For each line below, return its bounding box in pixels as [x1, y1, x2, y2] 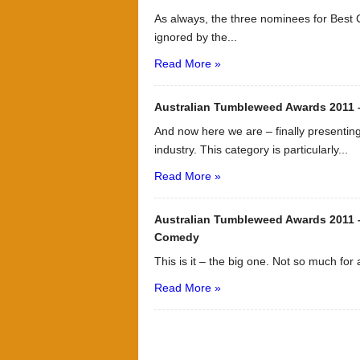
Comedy [154, 231, 199, 243]
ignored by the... [154, 31, 237, 43]
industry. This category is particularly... [154, 143, 348, 156]
